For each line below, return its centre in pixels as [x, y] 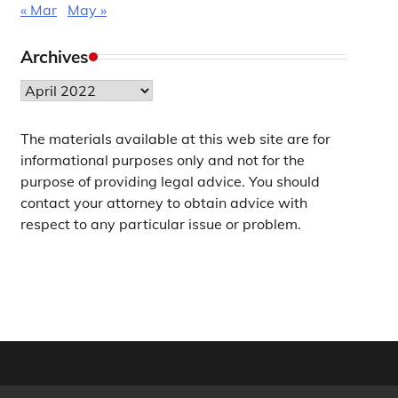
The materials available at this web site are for [175, 139]
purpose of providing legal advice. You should [170, 181]
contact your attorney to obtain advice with [164, 203]
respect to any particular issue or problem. [161, 224]
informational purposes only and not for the [163, 160]
